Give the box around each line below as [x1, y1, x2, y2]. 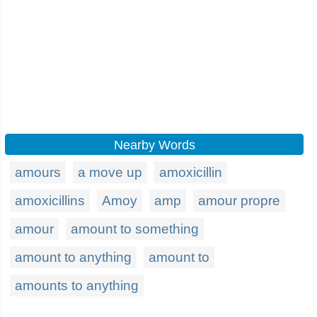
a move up [78, 165, 142, 180]
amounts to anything [15, 278, 139, 293]
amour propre [198, 193, 280, 208]
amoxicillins [15, 193, 85, 208]
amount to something [71, 221, 199, 236]
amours [15, 165, 61, 180]
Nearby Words [113, 138, 195, 152]
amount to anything [15, 250, 132, 265]
